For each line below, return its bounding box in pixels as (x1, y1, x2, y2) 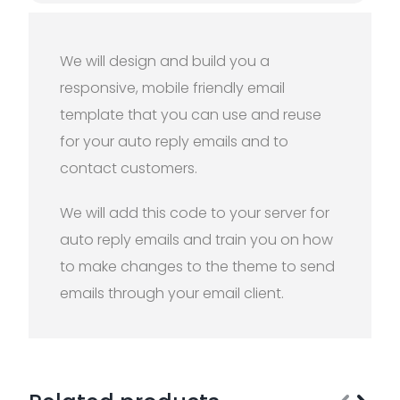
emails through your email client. (60, 283, 284, 304)
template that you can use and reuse (60, 104, 321, 125)
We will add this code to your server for (60, 203, 329, 223)
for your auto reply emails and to (60, 131, 288, 152)
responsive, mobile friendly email (60, 78, 285, 98)
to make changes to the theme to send (60, 256, 335, 277)
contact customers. (60, 158, 197, 179)
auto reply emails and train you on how (60, 229, 333, 250)
